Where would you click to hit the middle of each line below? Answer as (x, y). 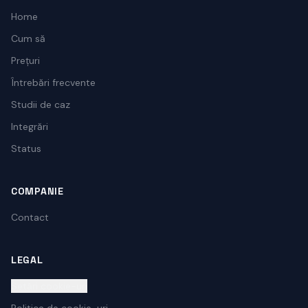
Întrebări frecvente (53, 82)
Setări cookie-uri (49, 286)
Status (26, 148)
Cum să (28, 38)
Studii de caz (41, 104)
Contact (30, 217)
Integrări (30, 126)
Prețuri (25, 60)
